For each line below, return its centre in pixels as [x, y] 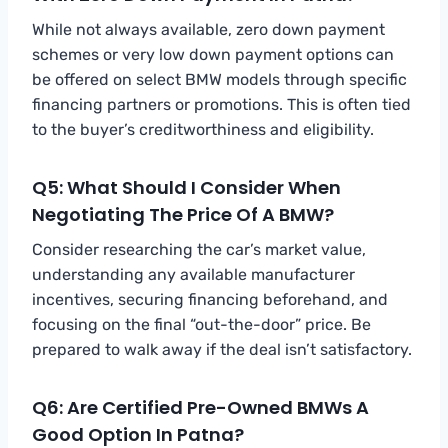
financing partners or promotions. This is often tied [221, 104]
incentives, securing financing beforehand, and [210, 299]
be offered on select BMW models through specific [219, 79]
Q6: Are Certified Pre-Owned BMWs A [200, 407]
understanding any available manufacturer [193, 274]
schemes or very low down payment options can [213, 54]
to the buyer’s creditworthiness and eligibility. [203, 129]
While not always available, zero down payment [208, 29]
